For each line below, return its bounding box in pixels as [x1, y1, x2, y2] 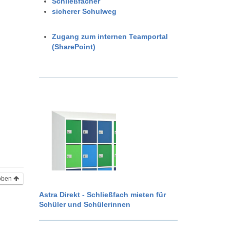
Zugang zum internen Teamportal [51, 32, 168, 41]
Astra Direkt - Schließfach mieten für [39, 190, 166, 199]
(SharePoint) [51, 42, 95, 51]
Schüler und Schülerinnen [39, 200, 130, 208]
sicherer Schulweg [51, 7, 117, 15]
